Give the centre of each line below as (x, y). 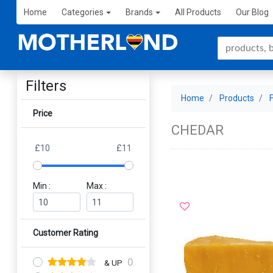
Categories (82, 12)
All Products (198, 12)
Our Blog (252, 12)
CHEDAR (198, 130)
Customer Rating (66, 233)
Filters (46, 86)
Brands (139, 12)
